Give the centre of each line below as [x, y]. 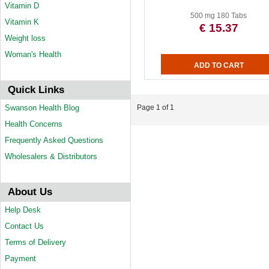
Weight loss [25, 38]
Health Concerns [34, 124]
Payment [20, 258]
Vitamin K [22, 22]
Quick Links [36, 90]
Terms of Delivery [35, 242]
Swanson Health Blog [42, 108]
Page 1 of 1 [156, 107]
